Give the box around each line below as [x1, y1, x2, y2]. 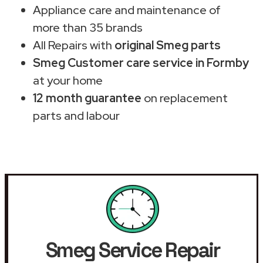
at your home [33, 72, 103, 88]
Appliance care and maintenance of [33, 2, 221, 18]
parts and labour [33, 107, 120, 123]
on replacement [141, 90, 228, 106]
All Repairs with [33, 37, 114, 53]
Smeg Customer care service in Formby [33, 55, 249, 70]
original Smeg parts [114, 37, 221, 53]
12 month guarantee [33, 90, 141, 106]
